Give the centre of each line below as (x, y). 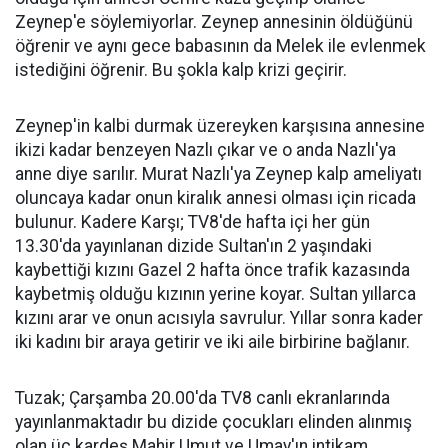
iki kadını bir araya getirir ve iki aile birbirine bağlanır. (212, 342)
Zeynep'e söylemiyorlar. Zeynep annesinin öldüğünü (214, 22)
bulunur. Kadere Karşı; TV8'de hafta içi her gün (192, 222)
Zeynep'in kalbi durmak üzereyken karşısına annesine (220, 126)
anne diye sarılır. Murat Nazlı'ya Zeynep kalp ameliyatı (218, 174)
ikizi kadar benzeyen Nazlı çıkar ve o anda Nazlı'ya (205, 150)
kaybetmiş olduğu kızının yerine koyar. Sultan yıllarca (215, 294)
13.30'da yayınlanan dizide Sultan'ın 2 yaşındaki (193, 246)
